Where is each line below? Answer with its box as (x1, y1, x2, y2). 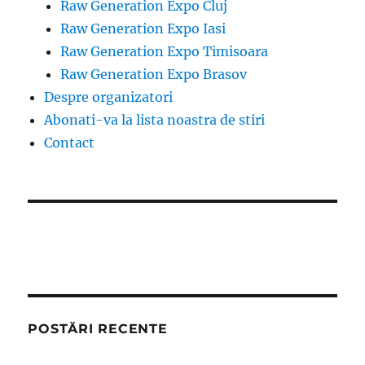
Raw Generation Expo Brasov (60, 65, 248, 82)
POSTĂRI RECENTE (28, 320, 168, 336)
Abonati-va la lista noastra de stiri (44, 111, 266, 128)
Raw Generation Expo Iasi (60, 20, 226, 37)
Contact (44, 134, 95, 151)
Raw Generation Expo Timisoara (60, 42, 269, 59)
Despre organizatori (44, 88, 174, 105)
